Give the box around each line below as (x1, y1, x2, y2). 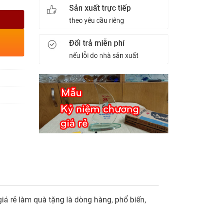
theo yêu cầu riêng (69, 17, 125, 25)
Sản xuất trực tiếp (69, 3, 131, 13)
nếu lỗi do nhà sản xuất (69, 52, 139, 60)
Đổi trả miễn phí (69, 38, 125, 48)
